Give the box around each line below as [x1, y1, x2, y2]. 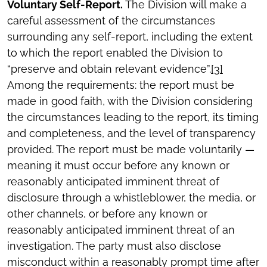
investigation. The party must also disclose [7, 240, 221, 253]
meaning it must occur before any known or [7, 159, 229, 172]
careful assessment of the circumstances [7, 14, 215, 27]
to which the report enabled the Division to [7, 46, 223, 60]
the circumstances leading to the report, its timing [7, 111, 259, 124]
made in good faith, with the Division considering [7, 95, 253, 108]
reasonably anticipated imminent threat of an [7, 223, 235, 237]
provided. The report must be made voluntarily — [7, 143, 254, 156]
